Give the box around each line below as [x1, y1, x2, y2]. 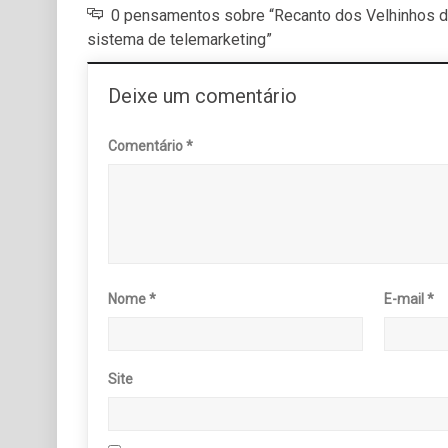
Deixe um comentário [108, 83, 297, 108]
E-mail [384, 290, 428, 307]
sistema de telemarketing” [87, 29, 272, 49]
